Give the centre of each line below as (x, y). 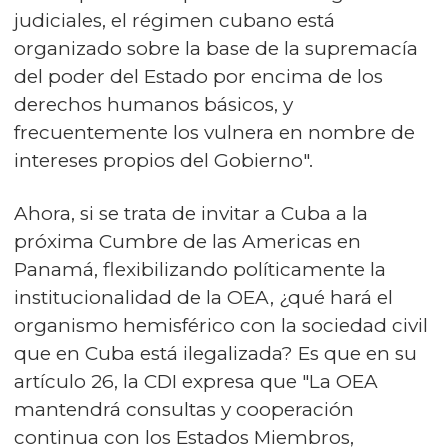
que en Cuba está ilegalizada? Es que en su (215, 354)
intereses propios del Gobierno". (163, 161)
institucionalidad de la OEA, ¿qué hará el (203, 298)
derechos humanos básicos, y (153, 105)
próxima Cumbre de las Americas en (187, 242)
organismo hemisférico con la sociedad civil (221, 326)
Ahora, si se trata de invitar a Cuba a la (191, 214)
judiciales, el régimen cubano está (174, 21)
